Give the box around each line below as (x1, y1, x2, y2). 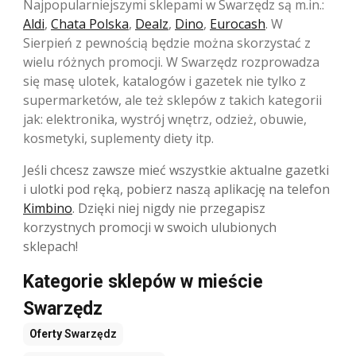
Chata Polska (51, 15, 129, 33)
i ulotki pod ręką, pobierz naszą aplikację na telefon (23, 180, 330, 199)
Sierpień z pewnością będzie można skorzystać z (23, 34, 311, 52)
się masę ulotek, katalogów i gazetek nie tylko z (23, 72, 306, 91)
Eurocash (210, 15, 265, 33)
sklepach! (23, 238, 78, 256)
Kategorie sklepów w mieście (23, 271, 263, 293)
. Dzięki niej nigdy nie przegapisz (72, 199, 265, 218)
